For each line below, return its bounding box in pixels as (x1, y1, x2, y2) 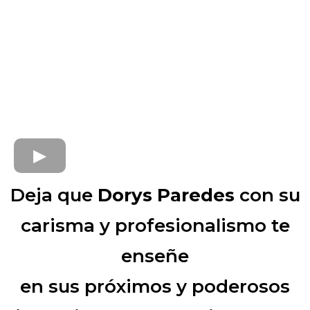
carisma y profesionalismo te (20, 215, 290, 237)
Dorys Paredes (92, 184, 235, 206)
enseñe (121, 245, 189, 267)
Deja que (10, 184, 93, 206)
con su (234, 184, 300, 206)
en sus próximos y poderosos (20, 275, 290, 298)
